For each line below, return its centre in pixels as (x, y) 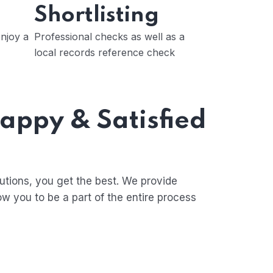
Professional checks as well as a (109, 37)
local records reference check (105, 52)
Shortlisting (97, 15)
